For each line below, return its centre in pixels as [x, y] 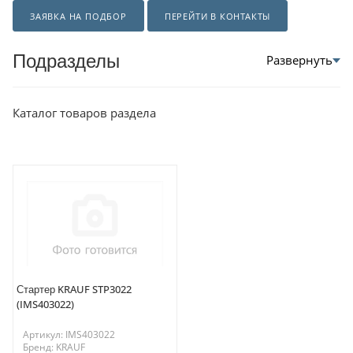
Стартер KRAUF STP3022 [74, 290]
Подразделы [66, 60]
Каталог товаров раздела [84, 112]
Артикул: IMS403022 [69, 335]
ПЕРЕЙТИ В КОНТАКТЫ [217, 16]
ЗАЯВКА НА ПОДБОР [78, 16]
